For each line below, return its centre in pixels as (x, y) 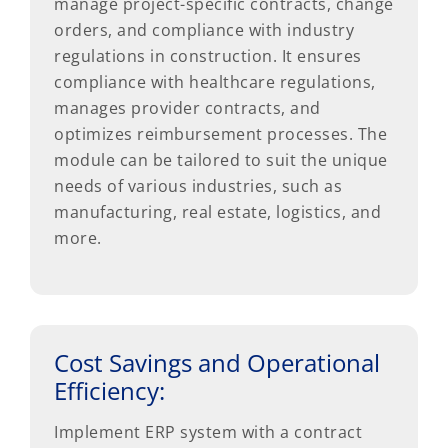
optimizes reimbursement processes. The (220, 133)
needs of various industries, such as (198, 185)
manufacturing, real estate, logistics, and (217, 211)
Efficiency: (109, 390)
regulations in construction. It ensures (208, 55)
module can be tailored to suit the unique (221, 159)
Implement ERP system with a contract (208, 431)
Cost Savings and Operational (217, 362)
